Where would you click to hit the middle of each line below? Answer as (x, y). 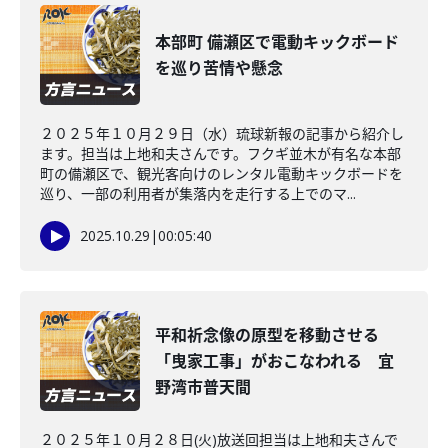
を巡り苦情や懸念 (219, 68)
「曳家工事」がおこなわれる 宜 (274, 361)
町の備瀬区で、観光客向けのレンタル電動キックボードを (221, 173)
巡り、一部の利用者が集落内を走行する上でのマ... (198, 193)
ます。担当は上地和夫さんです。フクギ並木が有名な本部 (220, 153)
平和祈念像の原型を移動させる (267, 335)
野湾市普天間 (203, 387)
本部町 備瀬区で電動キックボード (277, 42)
